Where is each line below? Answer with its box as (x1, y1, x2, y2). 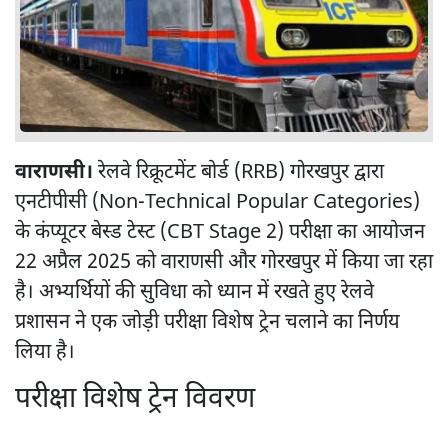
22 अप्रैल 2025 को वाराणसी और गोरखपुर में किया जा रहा (15, 249, 433, 276)
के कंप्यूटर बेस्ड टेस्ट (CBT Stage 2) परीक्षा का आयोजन (15, 219, 425, 246)
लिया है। (15, 339, 75, 366)
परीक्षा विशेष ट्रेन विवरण (15, 381, 255, 418)
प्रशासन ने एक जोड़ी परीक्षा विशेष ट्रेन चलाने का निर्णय (15, 309, 400, 336)
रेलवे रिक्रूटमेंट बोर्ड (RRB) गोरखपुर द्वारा (93, 159, 384, 186)
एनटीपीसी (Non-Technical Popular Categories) (15, 189, 420, 216)
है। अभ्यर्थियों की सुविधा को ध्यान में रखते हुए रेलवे (15, 279, 374, 306)
